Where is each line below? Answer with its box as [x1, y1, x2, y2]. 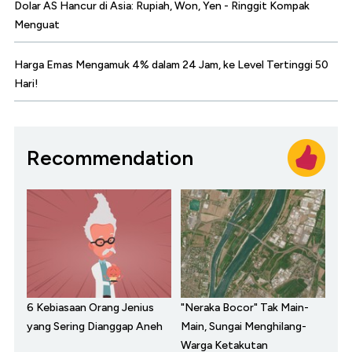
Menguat [14, 18, 60, 32]
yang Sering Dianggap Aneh [27, 320, 163, 334]
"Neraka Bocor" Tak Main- [181, 301, 309, 315]
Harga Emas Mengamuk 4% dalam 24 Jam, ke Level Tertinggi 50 [14, 58, 328, 72]
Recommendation [27, 145, 193, 170]
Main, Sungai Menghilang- [181, 320, 306, 334]
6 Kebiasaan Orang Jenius [27, 301, 154, 315]
